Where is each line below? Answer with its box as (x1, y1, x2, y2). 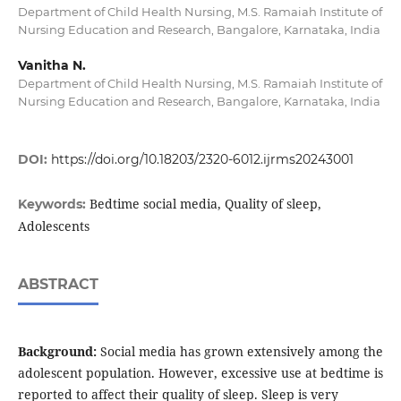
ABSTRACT (17, 276, 98, 294)
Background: (17, 343, 97, 361)
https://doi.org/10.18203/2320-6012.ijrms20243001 (50, 151, 354, 168)
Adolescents (17, 218, 90, 235)
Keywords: (17, 196, 90, 213)
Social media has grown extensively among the (96, 343, 383, 361)
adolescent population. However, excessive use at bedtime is (17, 364, 383, 382)
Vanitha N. (17, 57, 86, 74)
